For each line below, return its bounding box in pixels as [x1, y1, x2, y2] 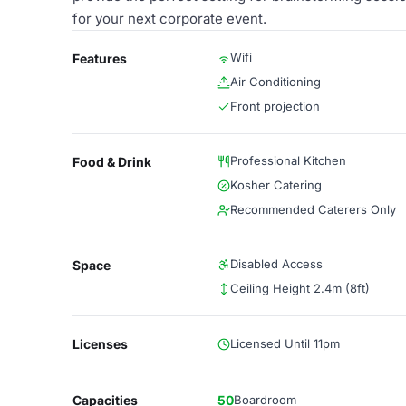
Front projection [230, 99, 320, 113]
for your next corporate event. [72, 10, 266, 27]
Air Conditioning [230, 74, 321, 89]
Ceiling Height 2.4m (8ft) [230, 281, 370, 295]
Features [72, 51, 127, 66]
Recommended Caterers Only [230, 202, 396, 217]
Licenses [72, 336, 128, 352]
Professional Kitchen [230, 153, 346, 168]
